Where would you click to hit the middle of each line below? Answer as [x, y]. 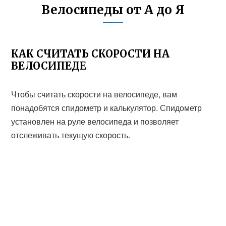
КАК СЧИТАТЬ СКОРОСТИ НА [91, 54]
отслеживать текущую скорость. [71, 135]
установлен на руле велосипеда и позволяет [95, 121]
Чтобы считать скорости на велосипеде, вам [94, 94]
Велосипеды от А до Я [113, 10]
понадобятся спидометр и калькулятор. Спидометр [107, 108]
